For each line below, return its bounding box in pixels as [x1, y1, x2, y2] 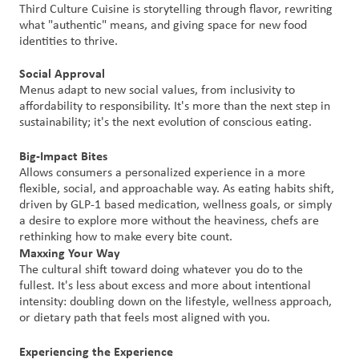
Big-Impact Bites [19, 148, 107, 163]
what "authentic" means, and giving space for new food [19, 19, 307, 32]
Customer [53, 28, 110, 43]
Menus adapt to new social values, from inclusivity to [19, 84, 295, 97]
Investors [53, 134, 107, 150]
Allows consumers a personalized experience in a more [19, 167, 305, 179]
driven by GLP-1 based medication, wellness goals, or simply [19, 199, 332, 212]
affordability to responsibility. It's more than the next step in [19, 100, 330, 113]
